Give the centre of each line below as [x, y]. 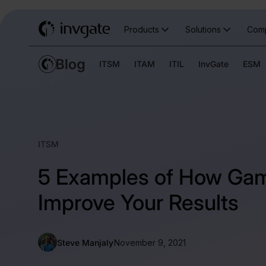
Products [141, 29]
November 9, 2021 [150, 242]
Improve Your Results [138, 202]
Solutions [203, 29]
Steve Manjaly [85, 242]
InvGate [213, 64]
